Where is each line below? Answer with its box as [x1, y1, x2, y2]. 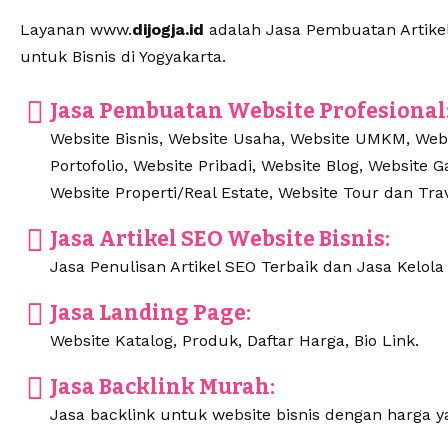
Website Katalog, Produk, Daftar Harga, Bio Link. [50, 331, 419, 351]
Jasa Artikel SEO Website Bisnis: [50, 226, 390, 253]
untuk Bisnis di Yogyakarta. [20, 47, 226, 67]
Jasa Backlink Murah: [50, 374, 275, 401]
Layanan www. [20, 20, 132, 40]
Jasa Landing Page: [50, 300, 251, 327]
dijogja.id [132, 20, 204, 40]
